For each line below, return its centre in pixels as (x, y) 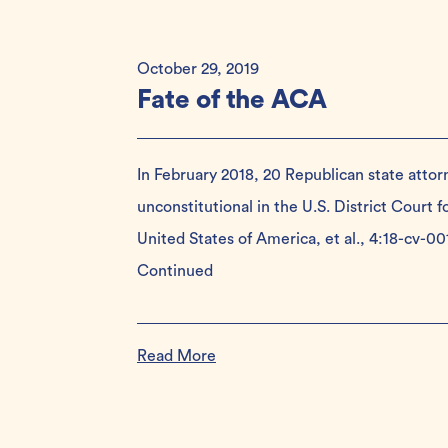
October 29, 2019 (198, 69)
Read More (176, 356)
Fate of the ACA (232, 100)
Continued (175, 271)
